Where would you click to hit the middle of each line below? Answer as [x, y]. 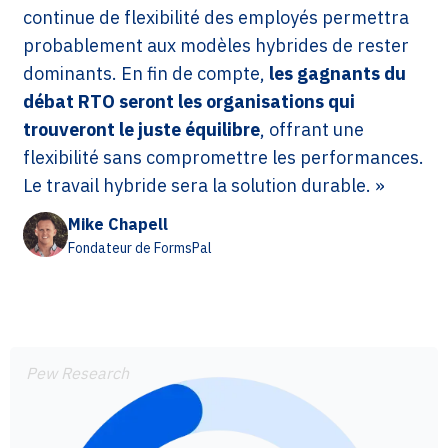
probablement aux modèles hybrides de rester [216, 45]
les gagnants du [337, 73]
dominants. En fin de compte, [146, 73]
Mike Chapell [118, 224]
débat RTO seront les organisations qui [189, 101]
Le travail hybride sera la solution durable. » [204, 185]
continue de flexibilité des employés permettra [216, 17]
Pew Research [77, 373]
